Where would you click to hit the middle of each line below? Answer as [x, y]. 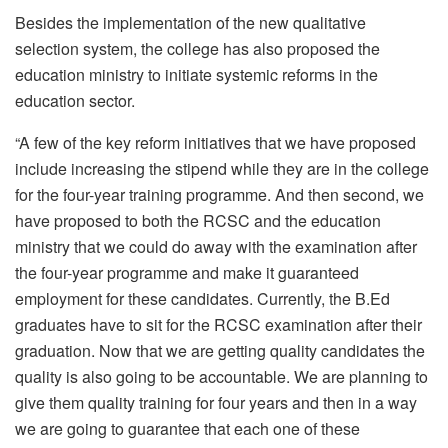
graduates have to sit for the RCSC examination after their [218, 324]
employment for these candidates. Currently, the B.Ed [202, 298]
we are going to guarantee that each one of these [187, 428]
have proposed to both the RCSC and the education [198, 220]
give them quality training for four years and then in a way [216, 402]
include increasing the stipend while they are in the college [222, 168]
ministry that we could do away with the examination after [216, 246]
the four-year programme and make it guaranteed [187, 272]
